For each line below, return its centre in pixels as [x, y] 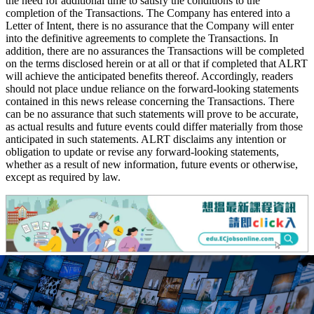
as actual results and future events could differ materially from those [154, 127]
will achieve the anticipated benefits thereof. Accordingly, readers [149, 76]
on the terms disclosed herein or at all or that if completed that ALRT [157, 64]
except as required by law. [63, 177]
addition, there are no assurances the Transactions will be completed [155, 51]
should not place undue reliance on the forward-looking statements [152, 89]
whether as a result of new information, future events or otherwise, [152, 165]
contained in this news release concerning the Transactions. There [150, 102]
